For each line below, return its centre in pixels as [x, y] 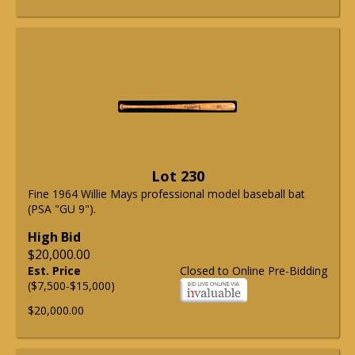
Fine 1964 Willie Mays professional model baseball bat [166, 194]
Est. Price [54, 271]
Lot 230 [177, 176]
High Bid [54, 237]
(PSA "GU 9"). [62, 209]
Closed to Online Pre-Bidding [254, 271]
